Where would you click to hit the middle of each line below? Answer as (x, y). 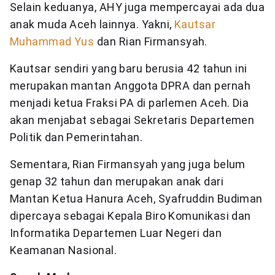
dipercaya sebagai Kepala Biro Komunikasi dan (130, 216)
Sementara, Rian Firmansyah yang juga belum (128, 165)
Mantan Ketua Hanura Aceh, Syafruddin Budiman (136, 199)
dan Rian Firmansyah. (151, 42)
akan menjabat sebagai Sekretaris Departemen (132, 120)
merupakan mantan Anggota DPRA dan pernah (130, 86)
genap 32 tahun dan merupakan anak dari (117, 182)
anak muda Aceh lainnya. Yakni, (92, 25)
